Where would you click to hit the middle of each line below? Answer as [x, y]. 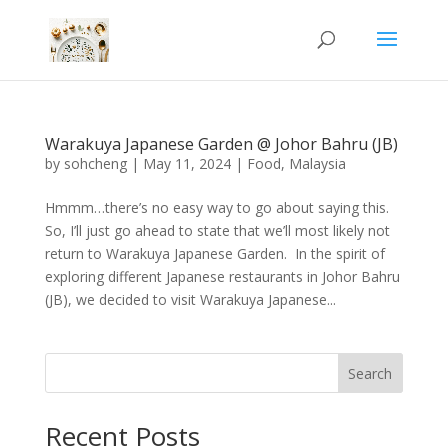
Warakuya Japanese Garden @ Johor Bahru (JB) [221, 144]
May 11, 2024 [186, 163]
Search [370, 373]
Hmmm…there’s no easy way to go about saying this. [216, 207]
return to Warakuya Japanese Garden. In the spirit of [214, 253]
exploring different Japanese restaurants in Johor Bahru [222, 276]
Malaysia [317, 163]
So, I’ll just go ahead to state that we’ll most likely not [217, 230]
